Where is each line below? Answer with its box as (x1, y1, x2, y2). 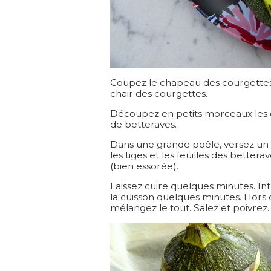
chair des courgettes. (110, 88, 207, 99)
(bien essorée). (110, 160, 178, 172)
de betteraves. (110, 119, 177, 130)
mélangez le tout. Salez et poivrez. (110, 202, 269, 214)
